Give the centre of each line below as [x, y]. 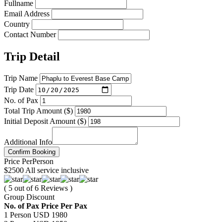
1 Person [18, 215]
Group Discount [29, 197]
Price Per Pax [64, 206]
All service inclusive [57, 170]
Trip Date [19, 89]
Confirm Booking [32, 152]
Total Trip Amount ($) [38, 111]
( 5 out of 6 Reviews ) [38, 188]
